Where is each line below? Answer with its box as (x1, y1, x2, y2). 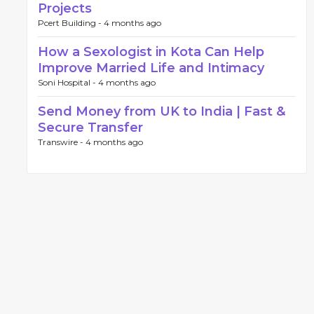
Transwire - (38, 137, 86, 147)
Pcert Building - (38, 18, 104, 28)
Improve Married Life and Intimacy (38, 60, 264, 76)
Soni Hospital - (38, 77, 98, 88)
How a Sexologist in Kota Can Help (38, 44, 264, 60)
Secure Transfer (38, 120, 143, 135)
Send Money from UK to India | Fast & (38, 104, 285, 119)
